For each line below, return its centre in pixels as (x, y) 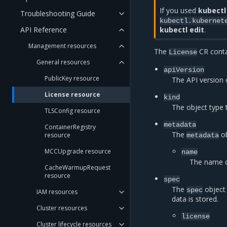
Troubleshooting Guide (58, 13)
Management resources (62, 46)
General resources (63, 62)
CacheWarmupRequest (78, 167)
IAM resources (57, 192)
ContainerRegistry (70, 127)
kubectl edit (182, 30)
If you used (179, 10)
